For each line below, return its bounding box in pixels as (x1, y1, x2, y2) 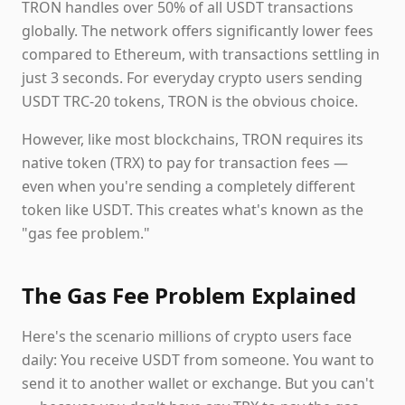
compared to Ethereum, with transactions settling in (22, 44, 380, 64)
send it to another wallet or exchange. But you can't (22, 373, 374, 393)
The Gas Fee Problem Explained (22, 280, 356, 310)
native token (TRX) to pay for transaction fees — (22, 153, 348, 173)
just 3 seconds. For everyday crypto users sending (22, 68, 363, 88)
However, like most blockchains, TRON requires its (22, 129, 363, 149)
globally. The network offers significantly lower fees (22, 21, 373, 41)
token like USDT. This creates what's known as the (22, 200, 363, 220)
